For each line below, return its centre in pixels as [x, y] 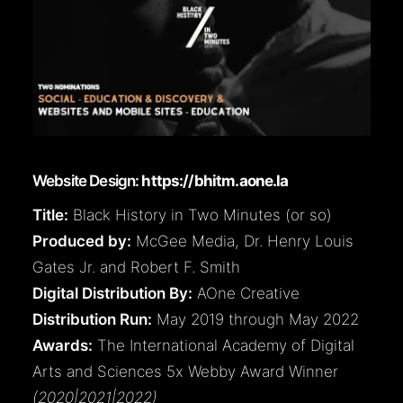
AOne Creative [246, 293]
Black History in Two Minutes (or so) [200, 215]
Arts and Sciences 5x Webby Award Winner [185, 372]
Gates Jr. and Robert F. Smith [136, 267]
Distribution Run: [92, 319]
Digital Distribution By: [112, 293]
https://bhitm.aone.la [215, 181]
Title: [50, 215]
